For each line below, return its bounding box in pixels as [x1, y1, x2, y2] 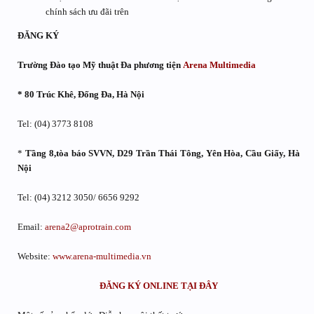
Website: [18, 250, 53, 261]
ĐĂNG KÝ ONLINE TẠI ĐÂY [100, 280, 218, 291]
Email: [18, 221, 45, 232]
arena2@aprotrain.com [45, 221, 131, 232]
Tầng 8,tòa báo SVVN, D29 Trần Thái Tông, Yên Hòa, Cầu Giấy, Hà [25, 147, 301, 158]
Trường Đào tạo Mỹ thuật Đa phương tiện [18, 59, 183, 70]
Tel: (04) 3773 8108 [18, 118, 93, 129]
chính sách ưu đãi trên [46, 6, 129, 17]
